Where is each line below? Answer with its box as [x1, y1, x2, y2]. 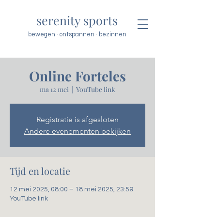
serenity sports [36, 12, 118, 28]
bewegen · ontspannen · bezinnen [28, 31, 126, 38]
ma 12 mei [40, 85, 69, 94]
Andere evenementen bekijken [24, 126, 131, 136]
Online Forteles [29, 67, 126, 85]
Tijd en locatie [10, 164, 70, 177]
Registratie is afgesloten [36, 115, 119, 124]
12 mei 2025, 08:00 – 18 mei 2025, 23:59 [10, 186, 133, 193]
